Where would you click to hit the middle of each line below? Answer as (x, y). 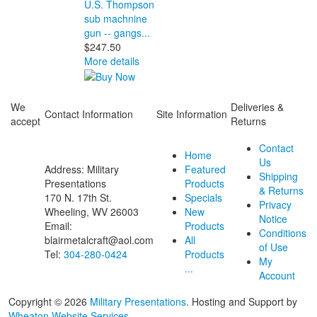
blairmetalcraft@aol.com (99, 240)
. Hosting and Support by (242, 302)
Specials (203, 198)
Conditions (283, 233)
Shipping (278, 177)
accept (25, 121)
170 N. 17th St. (78, 198)
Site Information (192, 114)
